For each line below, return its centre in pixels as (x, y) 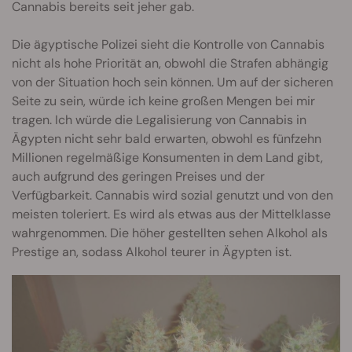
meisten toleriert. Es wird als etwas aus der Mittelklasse (171, 214)
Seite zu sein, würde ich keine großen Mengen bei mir (163, 101)
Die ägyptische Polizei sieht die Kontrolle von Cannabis (168, 44)
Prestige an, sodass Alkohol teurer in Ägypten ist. (152, 251)
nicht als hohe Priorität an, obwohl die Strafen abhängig (170, 63)
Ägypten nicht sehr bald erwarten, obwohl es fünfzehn (167, 138)
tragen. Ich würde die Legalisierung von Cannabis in (159, 119)
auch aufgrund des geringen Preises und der (138, 176)
